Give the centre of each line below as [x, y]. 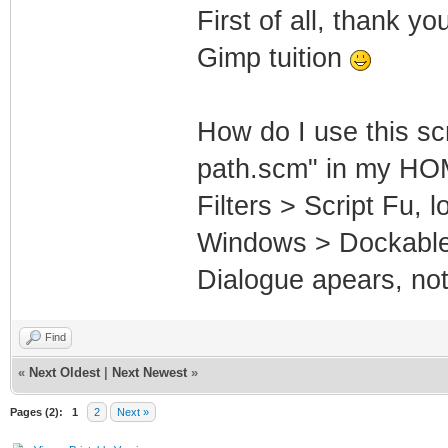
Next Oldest [64, 372]
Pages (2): [36, 412]
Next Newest [149, 372]
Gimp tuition [273, 58]
